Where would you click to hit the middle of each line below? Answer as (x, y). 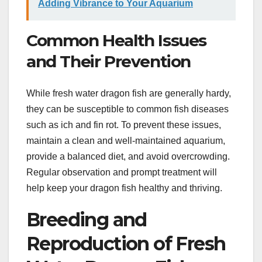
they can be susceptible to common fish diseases (127, 109)
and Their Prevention (109, 62)
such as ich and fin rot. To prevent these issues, (124, 125)
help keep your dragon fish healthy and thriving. (124, 188)
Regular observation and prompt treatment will (122, 172)
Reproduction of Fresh (126, 243)
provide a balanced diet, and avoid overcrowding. (128, 156)
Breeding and (87, 219)
